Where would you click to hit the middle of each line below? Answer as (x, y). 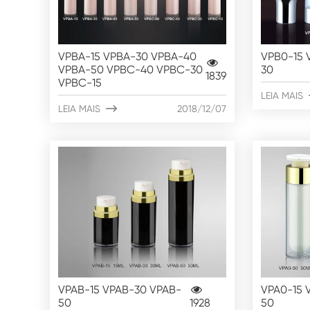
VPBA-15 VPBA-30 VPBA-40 (127, 56)
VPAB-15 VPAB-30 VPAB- (120, 289)
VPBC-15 (80, 82)
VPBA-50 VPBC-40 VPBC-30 (130, 69)
